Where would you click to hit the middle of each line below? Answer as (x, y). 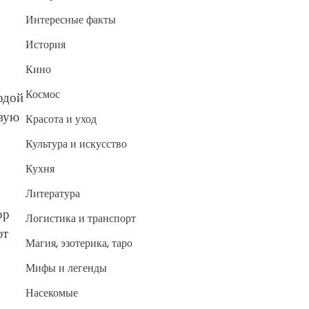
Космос (42, 94)
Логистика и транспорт (80, 219)
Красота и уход (61, 119)
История (45, 45)
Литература (52, 194)
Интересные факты (70, 20)
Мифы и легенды (66, 268)
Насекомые (51, 293)
